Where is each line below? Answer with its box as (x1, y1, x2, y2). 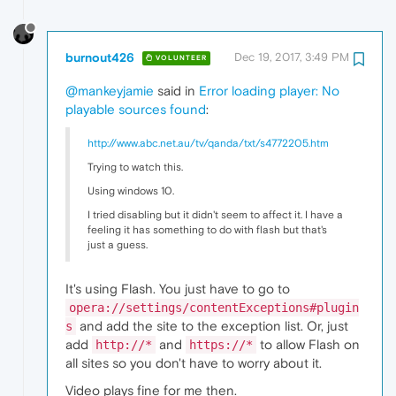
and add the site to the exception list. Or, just (76, 317, 348, 333)
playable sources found (65, 101, 206, 117)
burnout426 (65, 49, 134, 65)
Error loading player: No (199, 82, 339, 98)
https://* (189, 337, 253, 352)
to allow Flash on (256, 336, 360, 352)
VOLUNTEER (153, 54, 207, 63)
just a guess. (88, 238, 148, 251)
